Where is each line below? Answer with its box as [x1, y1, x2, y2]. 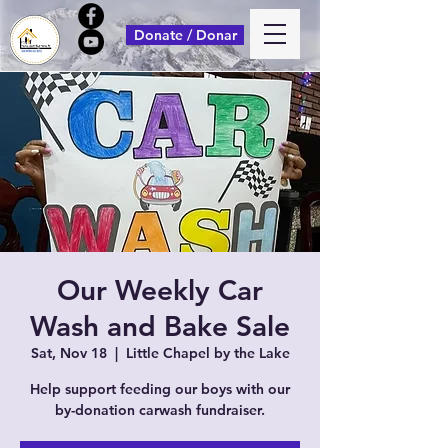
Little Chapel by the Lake [125, 344, 290, 362]
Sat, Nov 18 [30, 344, 107, 362]
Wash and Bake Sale [30, 309, 290, 343]
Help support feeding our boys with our [30, 380, 290, 398]
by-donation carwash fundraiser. [55, 401, 265, 419]
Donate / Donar [133, 26, 237, 44]
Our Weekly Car [57, 273, 263, 307]
